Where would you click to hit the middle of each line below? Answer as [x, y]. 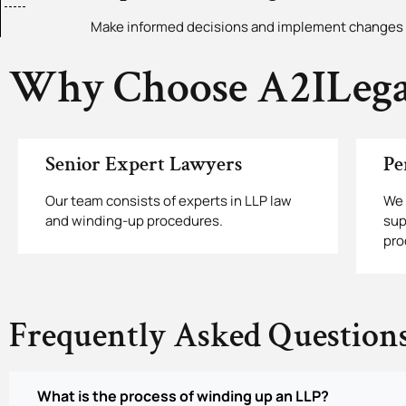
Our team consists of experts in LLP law [169, 201]
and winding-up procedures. [134, 221]
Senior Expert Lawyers [144, 164]
